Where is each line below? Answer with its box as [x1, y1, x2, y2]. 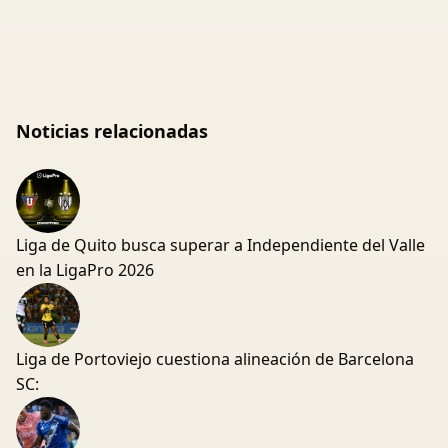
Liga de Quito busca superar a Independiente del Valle [16, 234, 425, 256]
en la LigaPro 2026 [16, 259, 154, 281]
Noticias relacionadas [16, 119, 208, 143]
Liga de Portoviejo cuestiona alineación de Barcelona [16, 348, 414, 370]
